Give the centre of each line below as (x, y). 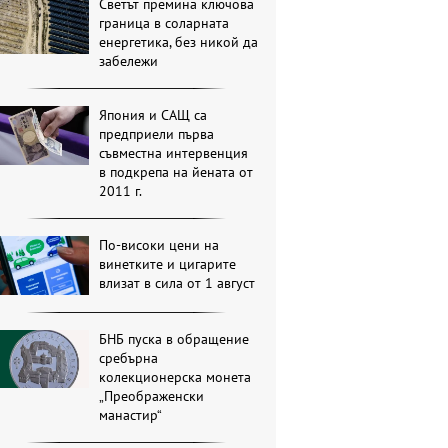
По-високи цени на (159, 245)
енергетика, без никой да (179, 42)
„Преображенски (152, 395)
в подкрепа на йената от (176, 172)
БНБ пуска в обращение (174, 338)
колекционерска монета (175, 376)
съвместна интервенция (174, 153)
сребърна (129, 357)
